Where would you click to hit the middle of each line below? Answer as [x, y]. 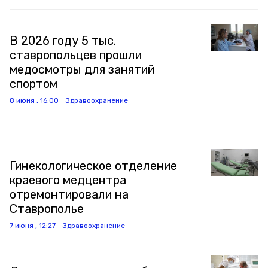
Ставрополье [47, 209]
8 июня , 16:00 [34, 100]
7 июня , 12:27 [33, 226]
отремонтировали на [69, 194]
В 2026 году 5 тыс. [63, 41]
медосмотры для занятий [82, 69]
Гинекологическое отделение [93, 166]
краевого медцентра [68, 180]
